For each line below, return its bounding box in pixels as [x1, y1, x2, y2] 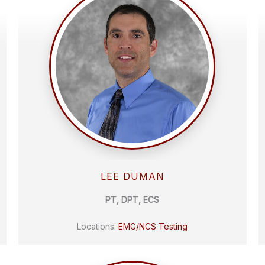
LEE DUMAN [100, 170, 164, 182]
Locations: [77, 221, 119, 232]
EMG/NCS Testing [118, 221, 188, 232]
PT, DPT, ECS [105, 194, 160, 205]
